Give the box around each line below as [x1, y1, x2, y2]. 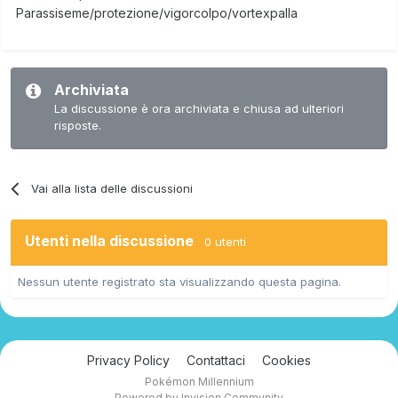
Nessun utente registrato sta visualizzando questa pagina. [18, 274, 341, 289]
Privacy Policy [87, 352, 170, 368]
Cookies [262, 352, 311, 368]
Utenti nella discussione [25, 231, 204, 250]
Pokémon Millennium [144, 374, 254, 388]
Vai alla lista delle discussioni [31, 180, 194, 195]
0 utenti [204, 234, 246, 249]
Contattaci [187, 352, 245, 368]
